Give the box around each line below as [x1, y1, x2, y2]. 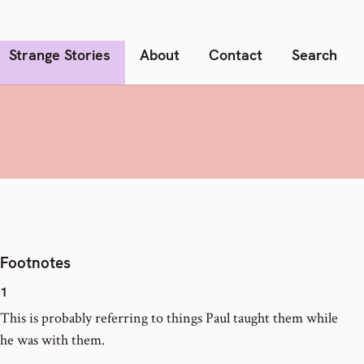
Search [292, 45, 337, 64]
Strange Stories [9, 45, 110, 64]
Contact [209, 45, 262, 64]
